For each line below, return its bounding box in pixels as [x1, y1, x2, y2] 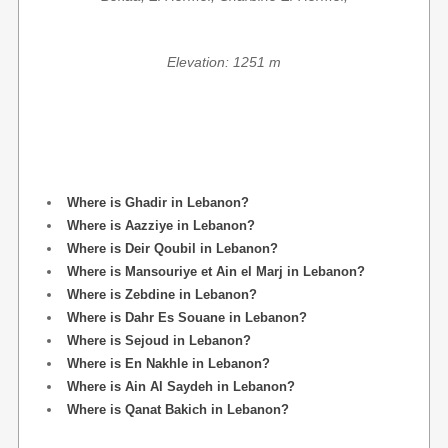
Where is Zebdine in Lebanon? [67, 287, 257, 302]
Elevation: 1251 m [167, 54, 281, 70]
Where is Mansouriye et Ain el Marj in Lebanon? [67, 264, 365, 279]
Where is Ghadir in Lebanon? [67, 195, 249, 210]
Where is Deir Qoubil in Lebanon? [67, 241, 278, 256]
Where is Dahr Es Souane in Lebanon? [67, 310, 307, 325]
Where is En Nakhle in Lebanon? [67, 356, 270, 371]
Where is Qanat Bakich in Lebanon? [67, 402, 289, 417]
